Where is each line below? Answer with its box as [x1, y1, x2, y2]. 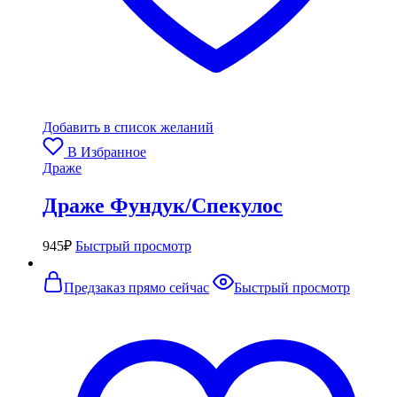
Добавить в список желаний [43, 120, 214, 136]
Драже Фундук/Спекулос [43, 194, 283, 217]
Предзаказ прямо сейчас [64, 279, 209, 295]
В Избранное [67, 144, 146, 160]
